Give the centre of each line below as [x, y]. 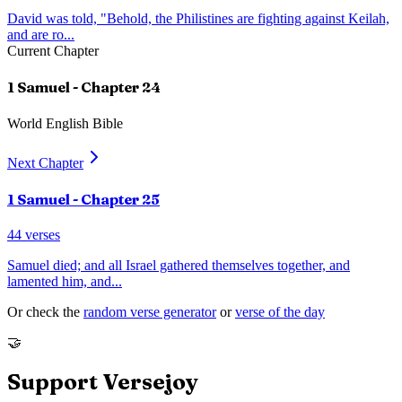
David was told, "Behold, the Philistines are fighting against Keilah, [198, 19]
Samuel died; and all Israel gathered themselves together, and [179, 266]
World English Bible [65, 123]
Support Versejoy [103, 382]
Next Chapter [45, 162]
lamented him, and [59, 282]
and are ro [35, 35]
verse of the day [280, 312]
